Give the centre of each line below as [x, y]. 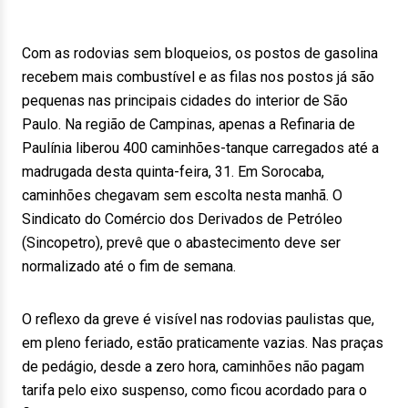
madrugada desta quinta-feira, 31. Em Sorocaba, [173, 172]
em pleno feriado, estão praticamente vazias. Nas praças [203, 343]
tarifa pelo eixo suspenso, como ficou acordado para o [194, 390]
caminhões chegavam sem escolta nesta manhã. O [182, 195]
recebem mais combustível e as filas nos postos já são [198, 77]
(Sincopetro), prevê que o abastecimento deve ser [181, 243]
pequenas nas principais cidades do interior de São [185, 101]
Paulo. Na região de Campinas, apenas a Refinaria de [189, 124]
